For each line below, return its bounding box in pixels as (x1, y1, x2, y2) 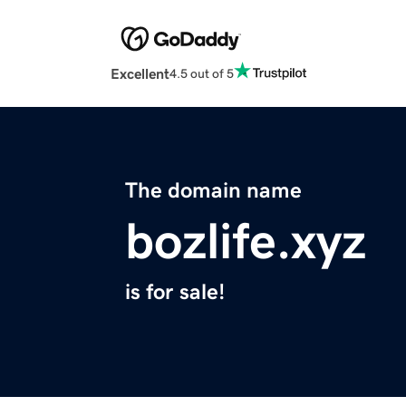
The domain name (125, 179, 302, 202)
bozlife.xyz (125, 216, 366, 267)
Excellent (111, 66, 169, 82)
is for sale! (125, 281, 225, 304)
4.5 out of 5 (169, 66, 234, 80)
